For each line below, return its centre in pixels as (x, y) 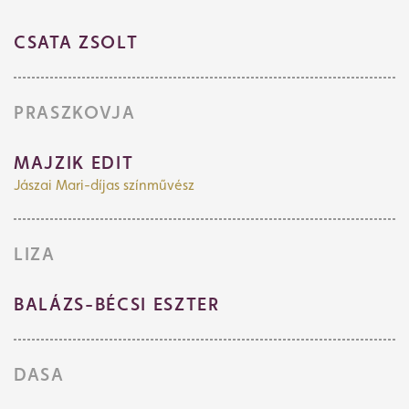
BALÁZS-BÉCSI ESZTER (117, 304)
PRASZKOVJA (75, 113)
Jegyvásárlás (179, 253)
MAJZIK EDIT (74, 163)
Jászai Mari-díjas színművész (104, 185)
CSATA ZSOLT (76, 42)
